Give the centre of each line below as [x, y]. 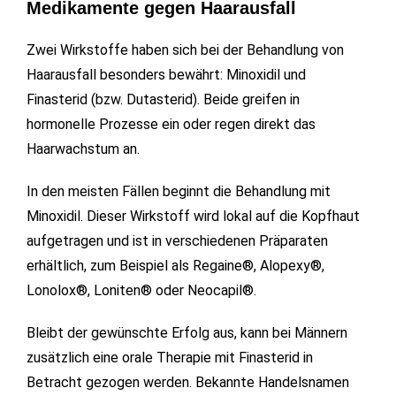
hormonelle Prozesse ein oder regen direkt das [171, 125]
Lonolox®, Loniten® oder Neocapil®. [141, 291]
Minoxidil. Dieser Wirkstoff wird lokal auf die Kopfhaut [193, 217]
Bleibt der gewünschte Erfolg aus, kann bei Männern [187, 333]
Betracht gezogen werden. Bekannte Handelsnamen [188, 383]
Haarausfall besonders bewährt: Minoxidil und [166, 75]
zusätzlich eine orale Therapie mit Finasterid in [170, 358]
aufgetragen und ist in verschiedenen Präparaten [177, 241]
